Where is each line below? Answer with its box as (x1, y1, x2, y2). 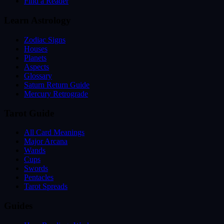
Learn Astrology (4, 15, 71, 26)
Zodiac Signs (24, 35, 65, 44)
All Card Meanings (24, 128, 84, 137)
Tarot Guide (4, 107, 54, 118)
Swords (24, 164, 48, 173)
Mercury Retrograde (24, 89, 88, 98)
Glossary (24, 71, 52, 80)
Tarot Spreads (24, 182, 67, 191)
